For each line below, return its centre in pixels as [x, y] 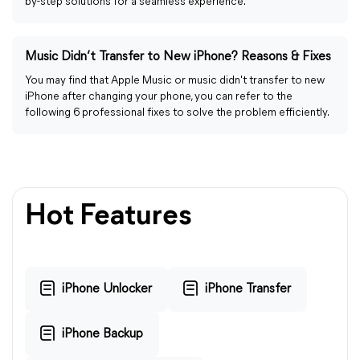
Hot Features [108, 217]
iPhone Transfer [248, 289]
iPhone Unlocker [107, 289]
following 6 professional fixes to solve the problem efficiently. [177, 113]
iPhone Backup [102, 334]
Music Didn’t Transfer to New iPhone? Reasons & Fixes [178, 57]
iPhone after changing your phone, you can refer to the [159, 97]
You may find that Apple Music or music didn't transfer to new [175, 81]
